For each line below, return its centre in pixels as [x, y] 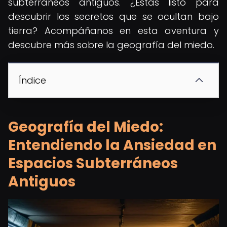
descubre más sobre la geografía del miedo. [111, 45]
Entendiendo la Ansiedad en [112, 145]
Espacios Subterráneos [93, 163]
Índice [32, 80]
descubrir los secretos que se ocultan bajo [113, 16]
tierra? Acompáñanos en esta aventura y [113, 31]
